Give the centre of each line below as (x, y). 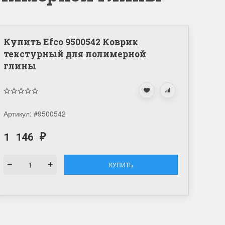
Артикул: (18, 114)
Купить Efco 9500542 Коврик (71, 42)
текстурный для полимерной (75, 54)
